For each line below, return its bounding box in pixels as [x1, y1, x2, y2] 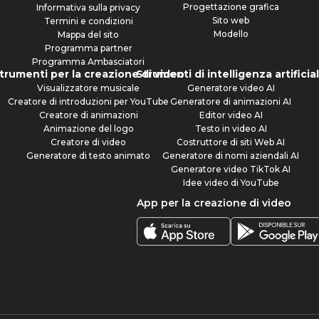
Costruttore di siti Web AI [177, 136, 285, 147]
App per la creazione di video [137, 196, 291, 209]
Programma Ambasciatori [32, 56, 145, 67]
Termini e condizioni [43, 15, 133, 26]
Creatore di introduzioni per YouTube [8, 95, 169, 107]
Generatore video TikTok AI [171, 163, 291, 174]
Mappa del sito [58, 28, 119, 40]
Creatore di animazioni [38, 109, 138, 120]
